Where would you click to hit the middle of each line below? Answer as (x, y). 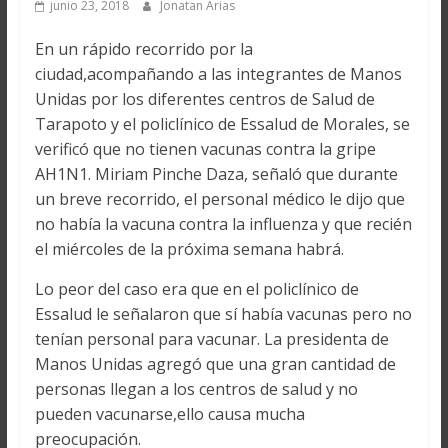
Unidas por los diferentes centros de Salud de (204, 99)
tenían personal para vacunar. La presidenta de (211, 339)
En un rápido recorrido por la (143, 49)
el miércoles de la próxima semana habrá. (189, 249)
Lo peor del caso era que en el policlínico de (196, 289)
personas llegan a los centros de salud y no (196, 389)
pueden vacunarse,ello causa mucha (169, 414)
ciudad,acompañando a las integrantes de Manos (218, 74)
